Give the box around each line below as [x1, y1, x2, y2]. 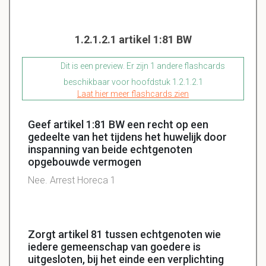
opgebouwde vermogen [28, 156, 141, 169]
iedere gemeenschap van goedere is [28, 240, 201, 254]
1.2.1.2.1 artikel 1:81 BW [74, 33, 192, 46]
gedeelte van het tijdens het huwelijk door [28, 131, 227, 144]
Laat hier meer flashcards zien [77, 89, 189, 99]
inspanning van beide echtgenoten [28, 143, 192, 156]
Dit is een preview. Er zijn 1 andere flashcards [59, 61, 225, 71]
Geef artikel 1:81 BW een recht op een [28, 118, 208, 131]
